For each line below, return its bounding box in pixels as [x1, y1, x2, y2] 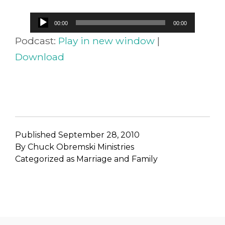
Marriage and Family [76, 154, 158, 164]
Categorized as [15, 154, 76, 164]
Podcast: [15, 35, 58, 47]
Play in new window [58, 35, 155, 47]
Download [15, 51, 64, 63]
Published [15, 130, 58, 140]
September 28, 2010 [58, 130, 140, 140]
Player [15, 27, 44, 40]
